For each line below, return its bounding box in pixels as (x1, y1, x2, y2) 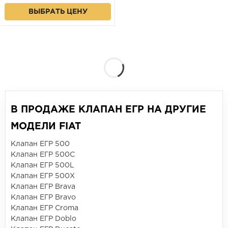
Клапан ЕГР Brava (11, 184, 75, 190)
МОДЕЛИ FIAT (11, 122, 81, 131)
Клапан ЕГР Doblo (11, 216, 76, 222)
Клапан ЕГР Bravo (11, 194, 76, 201)
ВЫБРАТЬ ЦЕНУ (28, 9, 88, 15)
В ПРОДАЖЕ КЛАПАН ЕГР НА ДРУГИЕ (11, 105, 206, 115)
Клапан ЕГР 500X (11, 173, 75, 180)
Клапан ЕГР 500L (11, 162, 74, 169)
